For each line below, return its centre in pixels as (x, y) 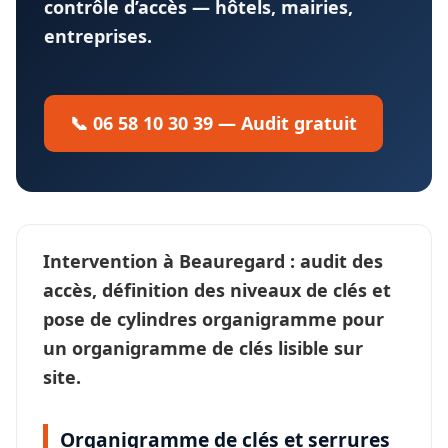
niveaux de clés (298, 289)
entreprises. (98, 35)
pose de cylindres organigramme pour (213, 318)
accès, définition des (136, 289)
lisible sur (318, 347)
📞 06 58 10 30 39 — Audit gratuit (213, 122)
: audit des (334, 260)
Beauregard (232, 260)
